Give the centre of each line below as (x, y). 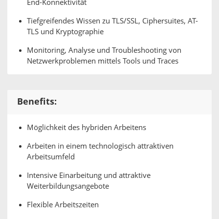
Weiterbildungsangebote (68, 186)
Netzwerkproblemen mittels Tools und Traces (103, 61)
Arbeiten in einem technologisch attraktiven (100, 146)
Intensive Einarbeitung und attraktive (89, 175)
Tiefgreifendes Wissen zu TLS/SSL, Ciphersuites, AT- (112, 21)
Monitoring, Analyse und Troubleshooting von (104, 50)
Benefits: (37, 102)
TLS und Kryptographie (65, 32)
